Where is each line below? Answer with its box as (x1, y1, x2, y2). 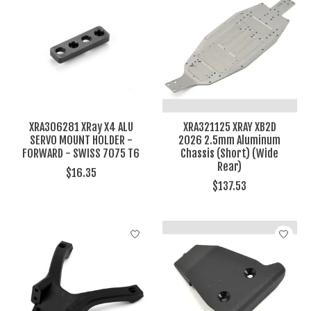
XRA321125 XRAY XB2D (183, 120, 276, 135)
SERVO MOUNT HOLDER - (29, 133, 133, 148)
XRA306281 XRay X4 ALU (28, 120, 133, 135)
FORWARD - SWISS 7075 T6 (22, 146, 140, 161)
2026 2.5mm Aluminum (178, 133, 281, 148)
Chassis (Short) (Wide (180, 146, 279, 161)
